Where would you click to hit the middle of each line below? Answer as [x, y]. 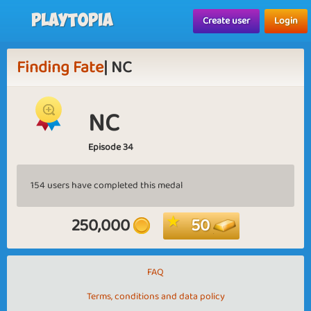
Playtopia [72, 20]
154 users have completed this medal [107, 185]
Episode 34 [110, 147]
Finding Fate [60, 67]
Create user [226, 21]
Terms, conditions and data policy [155, 296]
